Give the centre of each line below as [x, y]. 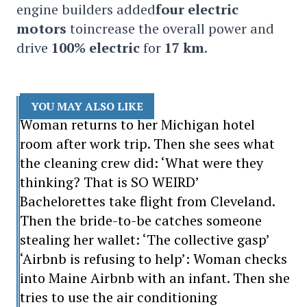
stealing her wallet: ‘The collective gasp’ [145, 240]
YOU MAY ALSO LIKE [87, 106]
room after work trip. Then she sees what [148, 144]
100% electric [96, 48]
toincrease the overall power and [172, 28]
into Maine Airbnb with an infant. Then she [155, 278]
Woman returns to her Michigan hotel [138, 124]
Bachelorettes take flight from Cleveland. [148, 201]
